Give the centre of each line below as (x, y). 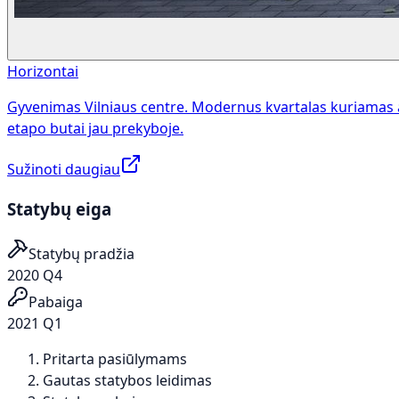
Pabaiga (56, 302)
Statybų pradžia (81, 254)
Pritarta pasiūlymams (115, 359)
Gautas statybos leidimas (127, 381)
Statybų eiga (59, 208)
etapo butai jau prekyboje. (95, 128)
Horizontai (43, 71)
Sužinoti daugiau (64, 169)
